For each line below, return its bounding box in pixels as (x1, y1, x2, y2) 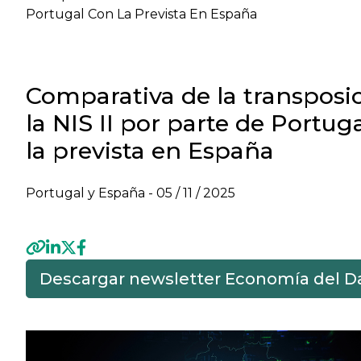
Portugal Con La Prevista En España (26, 6, 257, 22)
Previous (36, 311, 93, 327)
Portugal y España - (26, 185, 156, 201)
